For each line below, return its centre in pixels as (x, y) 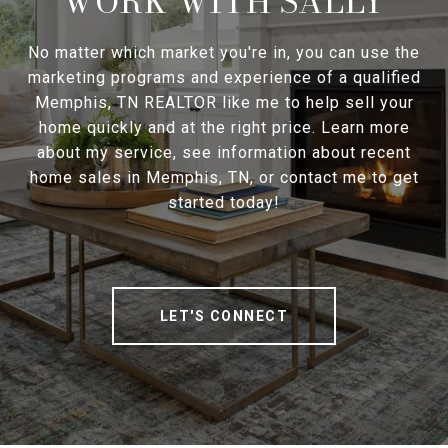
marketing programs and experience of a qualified (224, 78)
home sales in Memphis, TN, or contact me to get (224, 178)
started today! (224, 203)
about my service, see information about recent (224, 153)
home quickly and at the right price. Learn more (224, 128)
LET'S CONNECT (224, 316)
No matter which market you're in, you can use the (224, 53)
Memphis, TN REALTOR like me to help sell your (224, 103)
